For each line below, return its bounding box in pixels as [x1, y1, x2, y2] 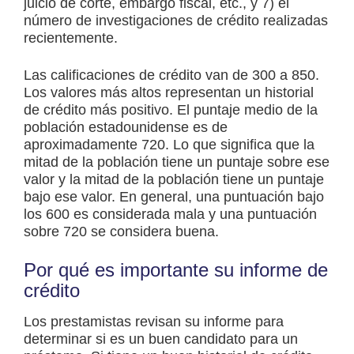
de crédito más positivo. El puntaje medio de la [24, 102, 318, 119]
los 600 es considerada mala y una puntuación [24, 206, 317, 223]
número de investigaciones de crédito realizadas [24, 13, 328, 29]
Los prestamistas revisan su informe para [24, 314, 284, 330]
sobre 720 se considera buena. [24, 224, 219, 240]
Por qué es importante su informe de [24, 259, 328, 281]
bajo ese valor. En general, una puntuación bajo [24, 189, 324, 205]
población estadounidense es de [24, 119, 228, 136]
